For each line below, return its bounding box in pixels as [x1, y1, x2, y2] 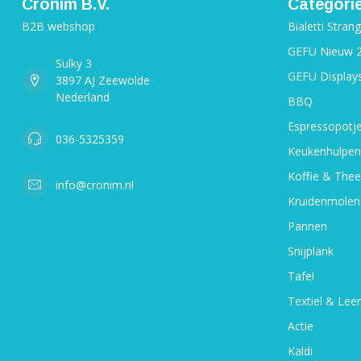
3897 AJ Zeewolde [56, 73, 150, 89]
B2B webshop [22, 19, 95, 35]
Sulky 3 [56, 56, 92, 72]
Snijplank [288, 243, 334, 259]
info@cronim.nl [56, 176, 134, 193]
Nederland [56, 89, 110, 106]
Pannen [288, 218, 327, 234]
